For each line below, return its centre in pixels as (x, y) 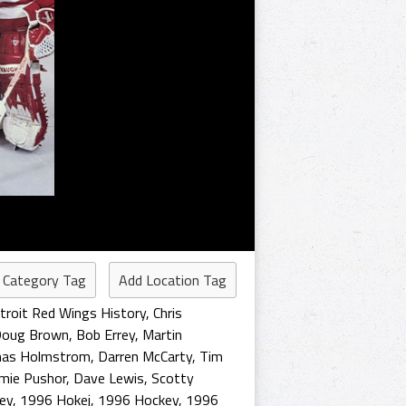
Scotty (173, 378)
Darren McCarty (145, 356)
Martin (162, 334)
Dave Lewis (109, 378)
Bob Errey (106, 334)
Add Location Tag (173, 280)
